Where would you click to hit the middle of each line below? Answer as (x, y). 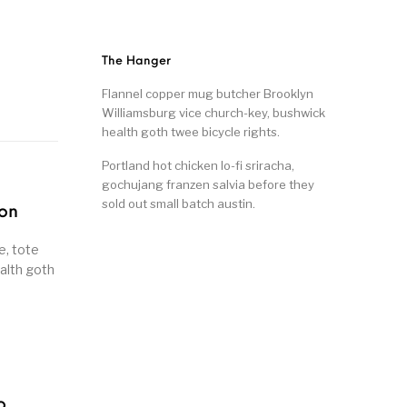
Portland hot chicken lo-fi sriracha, (198, 166)
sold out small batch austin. (179, 204)
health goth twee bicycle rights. (191, 132)
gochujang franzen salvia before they (208, 185)
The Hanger (136, 62)
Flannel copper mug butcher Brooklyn (208, 94)
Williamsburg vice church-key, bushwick (213, 113)
